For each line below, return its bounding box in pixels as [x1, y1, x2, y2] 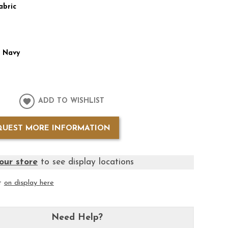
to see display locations [38, 157, 134, 166]
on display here [4, 179, 54, 187]
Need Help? [51, 213, 103, 222]
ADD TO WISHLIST [38, 97, 105, 105]
